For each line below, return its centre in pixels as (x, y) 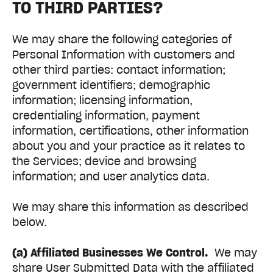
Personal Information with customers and (124, 54)
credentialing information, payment (106, 115)
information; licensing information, (102, 100)
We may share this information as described (130, 207)
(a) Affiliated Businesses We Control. (110, 253)
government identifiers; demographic (111, 85)
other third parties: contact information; (119, 69)
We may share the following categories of (122, 39)
